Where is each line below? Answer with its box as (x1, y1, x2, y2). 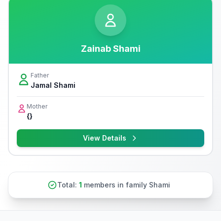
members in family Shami (81, 181, 170, 189)
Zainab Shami (80, 43, 141, 54)
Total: (57, 181, 79, 189)
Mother (27, 103, 47, 110)
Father (31, 72, 49, 79)
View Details (83, 134, 126, 142)
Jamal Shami (31, 81, 75, 89)
